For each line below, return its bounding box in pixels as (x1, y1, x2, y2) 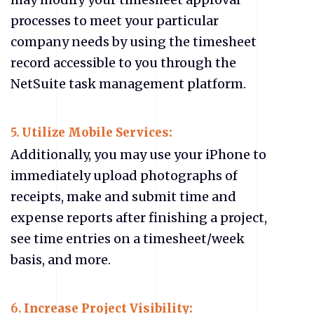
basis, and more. (11, 252, 111, 268)
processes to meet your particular (11, 12, 219, 29)
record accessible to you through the (11, 54, 236, 71)
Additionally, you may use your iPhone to (11, 146, 266, 163)
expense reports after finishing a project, (11, 210, 267, 226)
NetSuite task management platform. (11, 75, 246, 92)
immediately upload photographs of (11, 168, 238, 184)
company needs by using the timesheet (11, 33, 257, 50)
